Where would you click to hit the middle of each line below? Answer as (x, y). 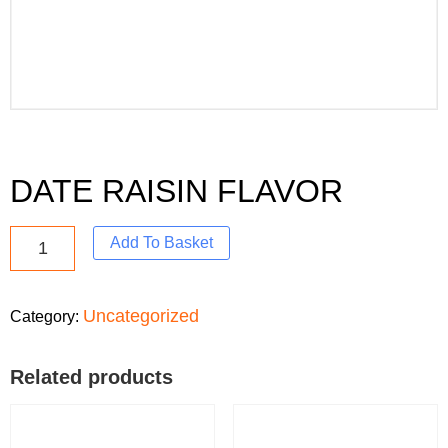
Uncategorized (141, 316)
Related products (91, 377)
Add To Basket (162, 243)
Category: (46, 317)
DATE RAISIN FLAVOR (176, 191)
